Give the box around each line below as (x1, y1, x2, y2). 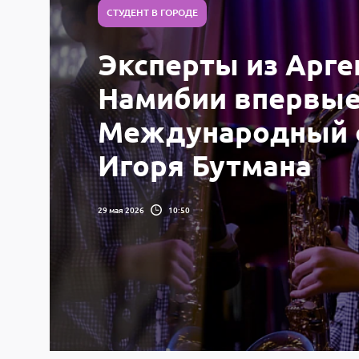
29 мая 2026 (98, 203, 144, 216)
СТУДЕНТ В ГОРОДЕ (107, 6, 198, 19)
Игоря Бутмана (98, 147, 312, 183)
